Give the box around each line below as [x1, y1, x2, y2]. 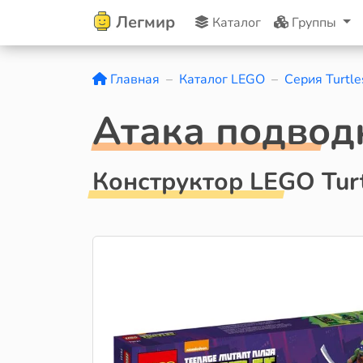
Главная [107, 70, 160, 88]
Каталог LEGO [179, 70, 265, 88]
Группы [288, 14, 340, 32]
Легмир [116, 11, 175, 33]
